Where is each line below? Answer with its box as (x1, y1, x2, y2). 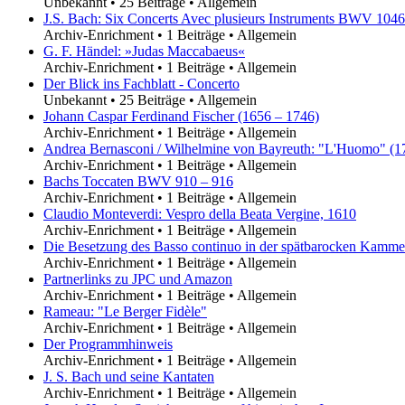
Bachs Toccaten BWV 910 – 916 (43, 173, 233, 189)
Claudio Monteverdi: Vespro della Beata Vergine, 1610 (43, 205, 356, 221)
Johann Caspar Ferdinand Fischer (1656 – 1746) (43, 108, 319, 124)
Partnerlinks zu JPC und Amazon (43, 270, 232, 287)
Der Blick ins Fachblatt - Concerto (43, 75, 240, 91)
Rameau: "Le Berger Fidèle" (43, 303, 207, 319)
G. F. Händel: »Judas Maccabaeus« (43, 42, 245, 59)
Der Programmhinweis (43, 335, 173, 352)
